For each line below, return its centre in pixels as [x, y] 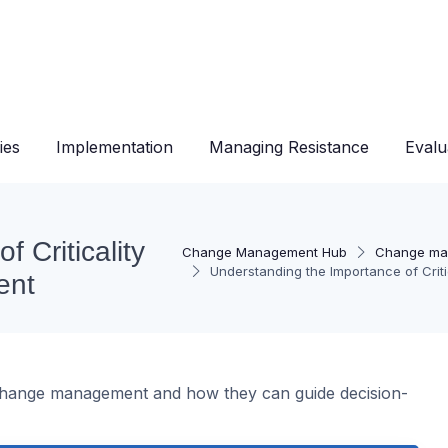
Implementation [114, 147]
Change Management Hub [264, 252]
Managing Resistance [289, 147]
